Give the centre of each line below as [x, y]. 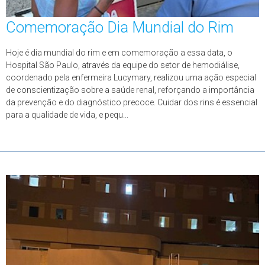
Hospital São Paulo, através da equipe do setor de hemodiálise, [123, 65]
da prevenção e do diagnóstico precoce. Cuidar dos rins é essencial [132, 102]
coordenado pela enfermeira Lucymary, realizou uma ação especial [131, 77]
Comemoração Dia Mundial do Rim [120, 27]
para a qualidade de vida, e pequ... [67, 115]
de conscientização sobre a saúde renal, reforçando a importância [130, 90]
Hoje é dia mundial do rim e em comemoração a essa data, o [119, 53]
